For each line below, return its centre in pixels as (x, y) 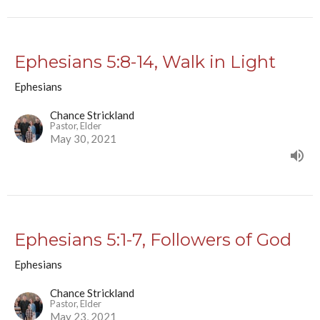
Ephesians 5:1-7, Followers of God (153, 240)
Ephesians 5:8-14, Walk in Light (145, 62)
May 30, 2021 (83, 139)
